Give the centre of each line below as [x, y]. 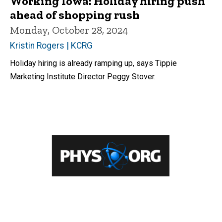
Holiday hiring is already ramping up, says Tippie [93, 63]
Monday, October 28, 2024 [69, 30]
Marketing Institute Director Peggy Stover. [83, 76]
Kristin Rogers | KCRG [51, 45]
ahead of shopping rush [75, 14]
